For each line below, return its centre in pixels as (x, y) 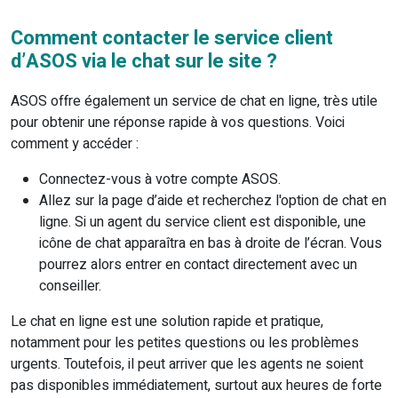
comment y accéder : (75, 144)
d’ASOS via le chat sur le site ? (144, 62)
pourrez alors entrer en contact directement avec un (198, 265)
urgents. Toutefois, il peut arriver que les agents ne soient (187, 365)
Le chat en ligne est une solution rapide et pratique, (167, 322)
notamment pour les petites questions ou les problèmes (185, 343)
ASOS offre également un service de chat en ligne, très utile (194, 102)
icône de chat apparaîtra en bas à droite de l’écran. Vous (211, 244)
